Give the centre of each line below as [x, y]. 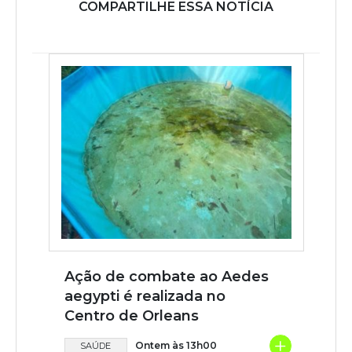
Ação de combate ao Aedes [166, 276]
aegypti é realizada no [145, 296]
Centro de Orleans [131, 315]
